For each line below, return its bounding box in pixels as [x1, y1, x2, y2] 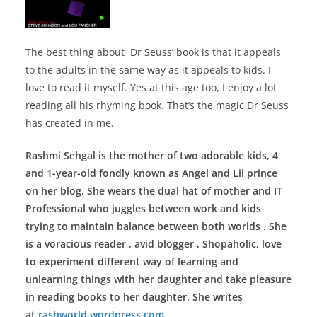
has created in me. [25, 116, 114, 130]
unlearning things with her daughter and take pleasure [25, 272, 292, 287]
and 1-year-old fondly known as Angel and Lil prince [25, 166, 277, 180]
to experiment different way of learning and [25, 255, 238, 269]
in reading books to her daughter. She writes [25, 290, 243, 304]
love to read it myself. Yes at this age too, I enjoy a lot [25, 81, 277, 95]
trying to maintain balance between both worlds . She [25, 219, 287, 234]
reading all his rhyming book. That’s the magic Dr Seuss [25, 98, 289, 113]
